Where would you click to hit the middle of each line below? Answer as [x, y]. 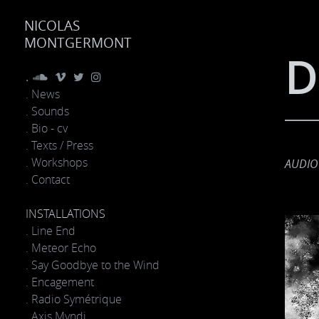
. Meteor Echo [61, 248]
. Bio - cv [47, 128]
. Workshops [57, 162]
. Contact [48, 179]
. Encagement [60, 282]
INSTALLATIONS [66, 214]
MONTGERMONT [78, 43]
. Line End [51, 231]
